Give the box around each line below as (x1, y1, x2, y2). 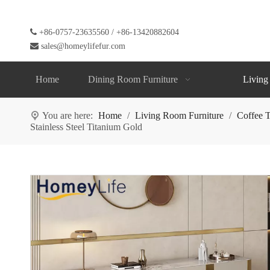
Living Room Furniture (135, 110, 224, 121)
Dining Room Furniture (88, 74, 178, 84)
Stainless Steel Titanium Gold (30, 121, 142, 132)
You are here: (42, 110, 93, 121)
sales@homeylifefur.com (41, 42, 125, 51)
